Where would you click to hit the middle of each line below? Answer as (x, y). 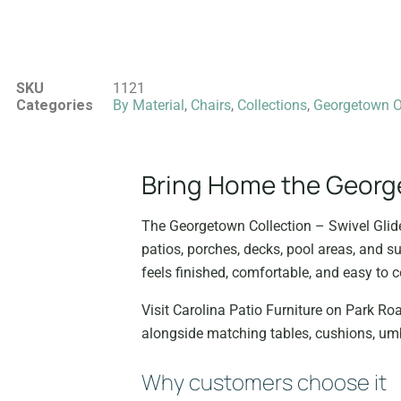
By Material (149, 106)
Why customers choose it (264, 382)
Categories (55, 106)
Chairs (211, 106)
